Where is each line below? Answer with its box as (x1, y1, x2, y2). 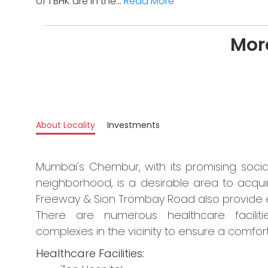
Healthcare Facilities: (36, 246, 144, 261)
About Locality (36, 119, 95, 132)
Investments (107, 119, 160, 132)
